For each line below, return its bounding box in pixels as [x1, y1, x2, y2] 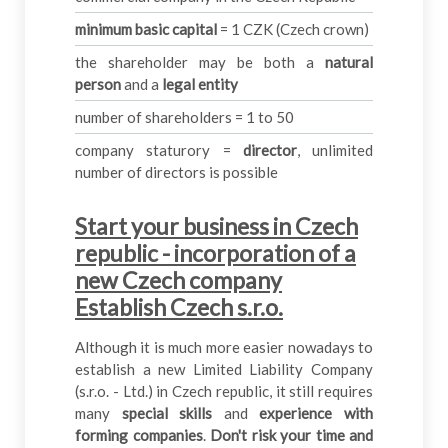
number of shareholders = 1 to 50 [75, 108, 294, 127]
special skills [121, 404, 213, 423]
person [75, 75, 121, 94]
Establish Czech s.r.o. [75, 293, 283, 322]
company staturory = [75, 141, 243, 160]
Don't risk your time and [210, 426, 373, 445]
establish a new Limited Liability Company [75, 360, 373, 379]
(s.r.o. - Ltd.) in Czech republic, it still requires [75, 382, 373, 401]
